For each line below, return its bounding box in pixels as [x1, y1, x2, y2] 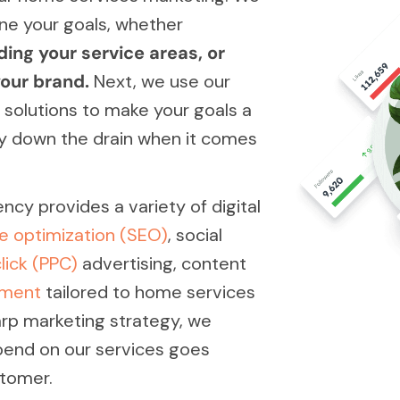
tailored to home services [41, 280, 255, 304]
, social [168, 223, 222, 247]
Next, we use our [89, 70, 230, 94]
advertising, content [78, 252, 246, 276]
